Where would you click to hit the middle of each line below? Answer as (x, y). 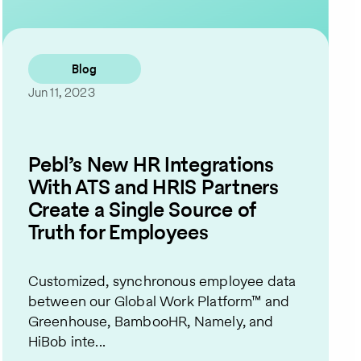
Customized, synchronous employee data (162, 281)
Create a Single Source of (142, 209)
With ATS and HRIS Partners (153, 187)
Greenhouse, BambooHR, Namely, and (151, 322)
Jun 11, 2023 (61, 93)
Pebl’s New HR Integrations (151, 164)
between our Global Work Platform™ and (159, 301)
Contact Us (182, 68)
